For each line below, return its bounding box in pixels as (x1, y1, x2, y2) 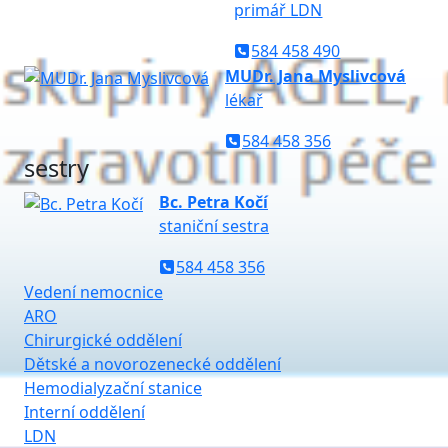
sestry (24, 152, 89, 184)
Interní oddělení (24, 401, 145, 423)
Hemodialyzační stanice (24, 377, 202, 399)
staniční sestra (159, 215, 269, 237)
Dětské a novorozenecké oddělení (24, 353, 281, 375)
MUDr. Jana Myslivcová (225, 65, 406, 87)
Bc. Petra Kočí (159, 191, 268, 213)
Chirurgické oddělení (24, 329, 182, 351)
